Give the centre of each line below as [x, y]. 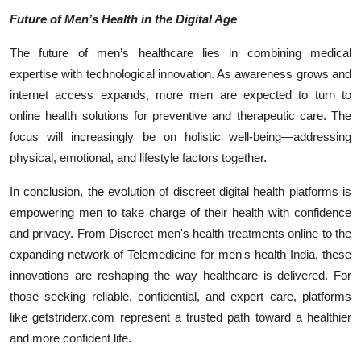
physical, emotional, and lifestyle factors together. [138, 157]
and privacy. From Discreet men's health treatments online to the [180, 233]
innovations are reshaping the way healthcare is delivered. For [180, 275]
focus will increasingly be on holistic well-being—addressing [180, 136]
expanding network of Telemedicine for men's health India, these [180, 254]
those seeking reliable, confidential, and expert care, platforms [180, 296]
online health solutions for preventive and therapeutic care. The [180, 115]
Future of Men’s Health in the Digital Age [123, 19]
